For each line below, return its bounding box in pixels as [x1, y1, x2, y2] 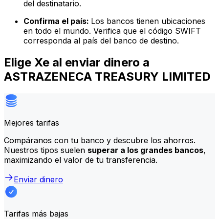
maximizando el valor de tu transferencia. [4, 154, 157, 165]
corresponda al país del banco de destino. [23, 36, 179, 46]
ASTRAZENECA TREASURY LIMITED [4, 69, 211, 84]
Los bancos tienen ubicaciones [91, 16, 205, 26]
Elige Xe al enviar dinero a [4, 55, 150, 69]
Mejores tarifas [4, 117, 59, 128]
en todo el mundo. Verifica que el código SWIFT [23, 26, 201, 36]
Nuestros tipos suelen [4, 145, 88, 155]
